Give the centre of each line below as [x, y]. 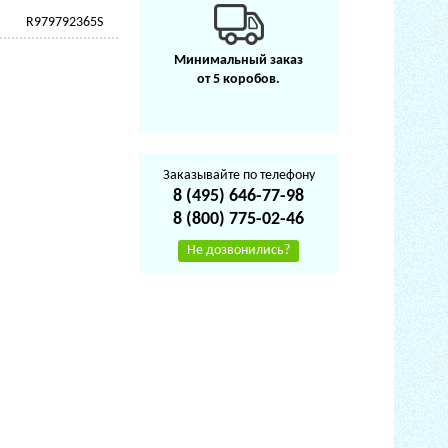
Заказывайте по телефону [238, 175]
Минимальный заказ [239, 60]
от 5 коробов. [239, 79]
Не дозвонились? [239, 250]
